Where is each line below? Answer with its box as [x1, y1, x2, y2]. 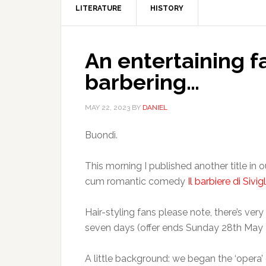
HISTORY [150, 4, 183, 12]
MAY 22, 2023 [85, 103, 130, 112]
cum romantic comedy [85, 176, 188, 187]
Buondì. [85, 129, 118, 141]
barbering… [85, 69, 199, 94]
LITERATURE [75, 4, 122, 12]
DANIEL [142, 103, 167, 112]
